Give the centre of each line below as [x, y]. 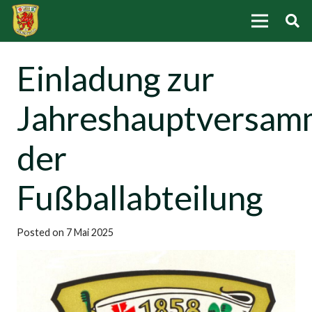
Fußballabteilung [140, 197]
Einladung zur [116, 78]
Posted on [41, 232]
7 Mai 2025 [90, 232]
